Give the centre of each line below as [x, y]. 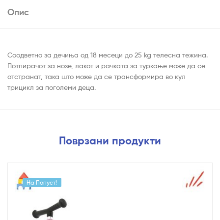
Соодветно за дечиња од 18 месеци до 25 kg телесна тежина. [108, 55]
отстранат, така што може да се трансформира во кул [96, 77]
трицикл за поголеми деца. [52, 87]
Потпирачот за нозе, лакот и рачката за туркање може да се [106, 66]
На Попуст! [42, 182]
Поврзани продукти [110, 141]
